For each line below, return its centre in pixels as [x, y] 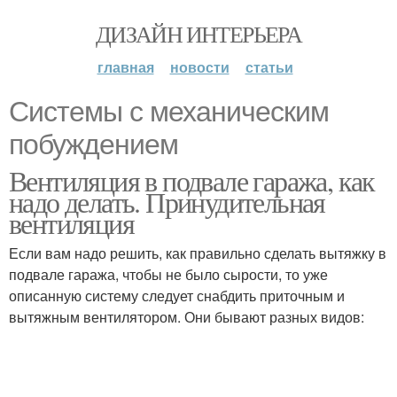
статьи [269, 67]
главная [125, 67]
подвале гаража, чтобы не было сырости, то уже [168, 274]
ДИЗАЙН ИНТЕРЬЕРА [198, 34]
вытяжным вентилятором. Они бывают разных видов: [187, 317]
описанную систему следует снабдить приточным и [177, 296]
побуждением [93, 144]
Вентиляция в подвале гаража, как [192, 180]
